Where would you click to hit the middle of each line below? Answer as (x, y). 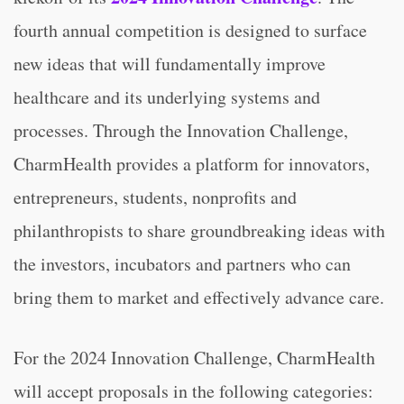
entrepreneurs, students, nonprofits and (155, 197)
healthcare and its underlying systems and (167, 97)
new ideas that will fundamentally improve (170, 64)
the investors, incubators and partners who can (182, 264)
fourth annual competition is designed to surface (190, 30)
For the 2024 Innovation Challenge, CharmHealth (194, 358)
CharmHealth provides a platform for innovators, (192, 164)
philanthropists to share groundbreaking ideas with (199, 230)
